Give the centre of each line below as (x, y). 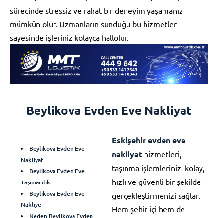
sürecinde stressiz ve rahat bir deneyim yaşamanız (96, 10)
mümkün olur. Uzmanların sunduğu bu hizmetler (93, 24)
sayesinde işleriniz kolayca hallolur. (69, 37)
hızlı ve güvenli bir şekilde (156, 181)
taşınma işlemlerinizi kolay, (158, 168)
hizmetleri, (162, 154)
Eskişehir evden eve (149, 140)
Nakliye (31, 204)
